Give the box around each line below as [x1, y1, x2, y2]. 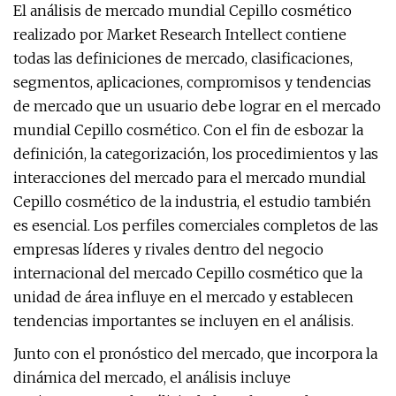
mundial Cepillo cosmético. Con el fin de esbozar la [13, 121, 363, 139]
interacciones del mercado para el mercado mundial [13, 169, 366, 187]
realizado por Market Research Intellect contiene [13, 26, 346, 43]
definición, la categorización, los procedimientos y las [13, 145, 378, 163]
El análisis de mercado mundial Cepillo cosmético [13, 2, 352, 19]
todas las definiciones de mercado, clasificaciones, [13, 49, 353, 67]
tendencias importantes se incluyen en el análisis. [13, 312, 354, 330]
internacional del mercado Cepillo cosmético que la [13, 264, 362, 282]
